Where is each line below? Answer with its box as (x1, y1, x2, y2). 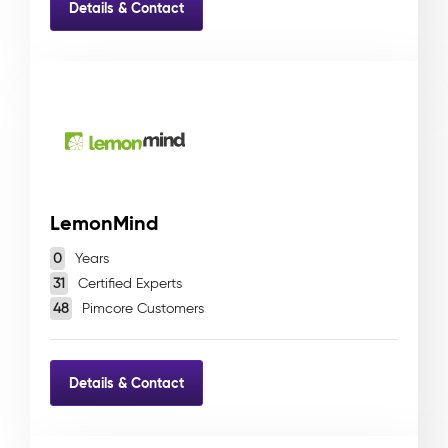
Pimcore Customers (78, 300, 204, 317)
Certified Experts (74, 275, 182, 292)
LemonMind (50, 210, 159, 236)
